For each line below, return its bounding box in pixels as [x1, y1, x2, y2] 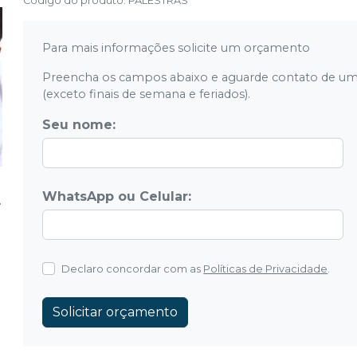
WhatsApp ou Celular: [42, 189, 192, 204]
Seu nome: [42, 117, 116, 132]
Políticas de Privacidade [203, 263, 328, 275]
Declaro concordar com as [61, 263, 202, 275]
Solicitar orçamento [53, 304, 178, 320]
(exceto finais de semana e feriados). [42, 87, 251, 101]
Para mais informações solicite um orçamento [42, 41, 311, 55]
